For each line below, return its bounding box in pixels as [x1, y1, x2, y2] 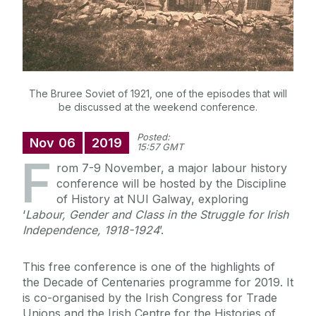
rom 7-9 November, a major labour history [56, 161, 287, 176]
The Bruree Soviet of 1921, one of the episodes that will [29, 87, 287, 100]
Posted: [137, 131, 170, 143]
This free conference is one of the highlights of [23, 260, 275, 274]
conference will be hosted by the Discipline [56, 176, 286, 191]
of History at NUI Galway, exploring [56, 192, 248, 207]
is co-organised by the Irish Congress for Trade [23, 291, 277, 305]
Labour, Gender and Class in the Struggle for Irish [25, 207, 288, 222]
